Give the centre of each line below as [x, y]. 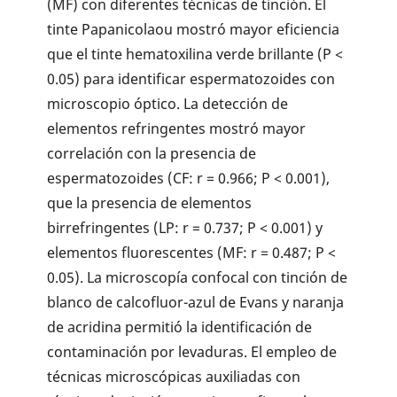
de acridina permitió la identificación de [180, 327]
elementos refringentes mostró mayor [177, 129]
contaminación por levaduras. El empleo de [192, 352]
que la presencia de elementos [150, 203]
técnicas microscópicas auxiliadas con [174, 377]
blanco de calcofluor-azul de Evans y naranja [196, 303]
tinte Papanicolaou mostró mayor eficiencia [194, 30]
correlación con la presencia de [152, 154]
